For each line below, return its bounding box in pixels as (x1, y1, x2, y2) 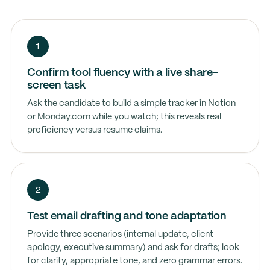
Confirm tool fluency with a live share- (27, 67, 218, 78)
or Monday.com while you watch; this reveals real (27, 113, 221, 121)
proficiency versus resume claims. (27, 126, 162, 134)
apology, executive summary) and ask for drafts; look (27, 243, 239, 252)
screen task (27, 80, 86, 91)
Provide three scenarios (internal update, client (27, 230, 213, 239)
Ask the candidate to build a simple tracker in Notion (27, 99, 236, 108)
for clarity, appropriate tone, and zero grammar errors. (27, 257, 242, 265)
